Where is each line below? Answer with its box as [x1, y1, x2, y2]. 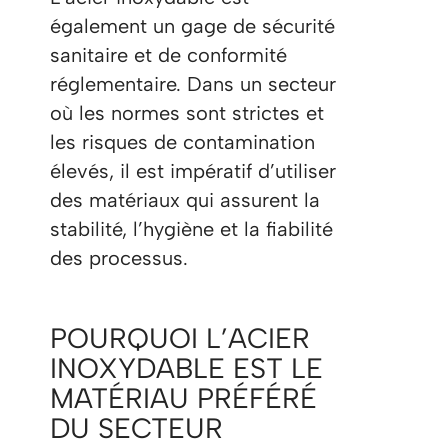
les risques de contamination [50, 130, 315, 155]
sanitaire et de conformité [50, 43, 287, 68]
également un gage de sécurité [50, 14, 335, 39]
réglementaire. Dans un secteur [50, 72, 336, 97]
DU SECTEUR [50, 411, 223, 446]
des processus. [50, 246, 188, 271]
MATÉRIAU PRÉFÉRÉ [50, 381, 317, 416]
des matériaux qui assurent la [50, 188, 320, 213]
